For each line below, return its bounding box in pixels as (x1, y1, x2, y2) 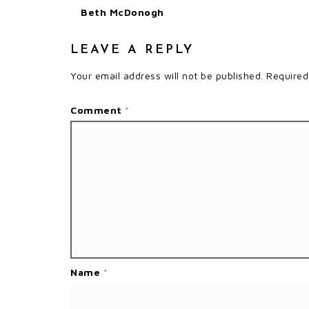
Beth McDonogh (81, 6, 164, 18)
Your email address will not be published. (70, 69, 263, 81)
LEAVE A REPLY (70, 43, 194, 57)
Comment (70, 103, 125, 116)
